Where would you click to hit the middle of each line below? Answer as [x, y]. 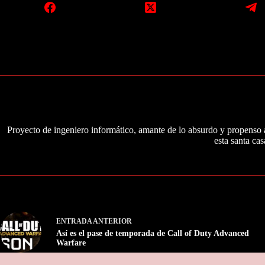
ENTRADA [74, 222]
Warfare [71, 243]
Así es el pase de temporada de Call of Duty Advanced [153, 234]
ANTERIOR [112, 222]
